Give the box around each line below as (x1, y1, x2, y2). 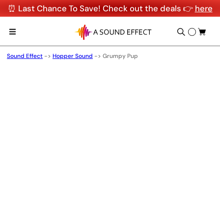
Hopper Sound (53, 52, 93, 60)
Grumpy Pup (103, 52, 138, 60)
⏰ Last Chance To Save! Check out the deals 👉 (7, 3, 195, 14)
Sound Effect (7, 52, 43, 60)
